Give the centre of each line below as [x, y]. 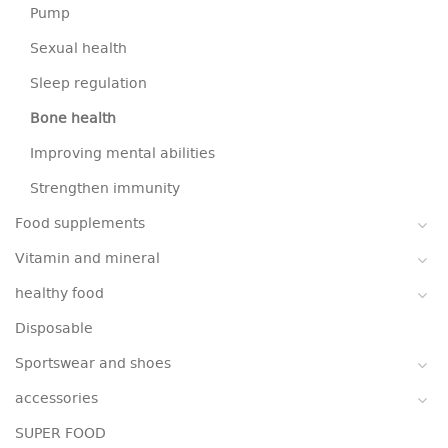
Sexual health [78, 49]
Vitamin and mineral [87, 259]
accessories [56, 399]
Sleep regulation [88, 84]
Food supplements [80, 224]
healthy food [59, 294]
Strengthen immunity [105, 189]
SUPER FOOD [60, 434]
